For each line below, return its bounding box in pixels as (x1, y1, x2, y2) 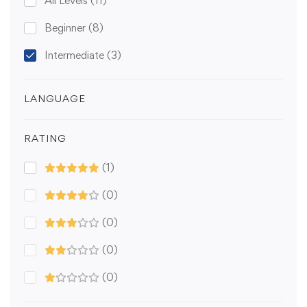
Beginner (45, 21, 88, 35)
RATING (24, 132, 66, 145)
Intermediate (45, 49, 107, 62)
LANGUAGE (24, 93, 86, 105)
